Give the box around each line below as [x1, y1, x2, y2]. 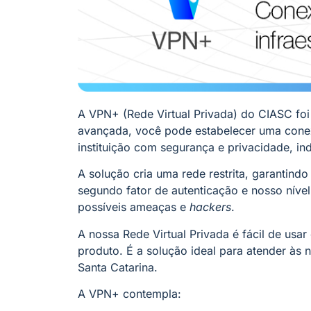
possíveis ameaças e [78, 200, 190, 215]
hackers [190, 200, 231, 215]
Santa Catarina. [78, 260, 158, 274]
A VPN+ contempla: [78, 287, 181, 301]
